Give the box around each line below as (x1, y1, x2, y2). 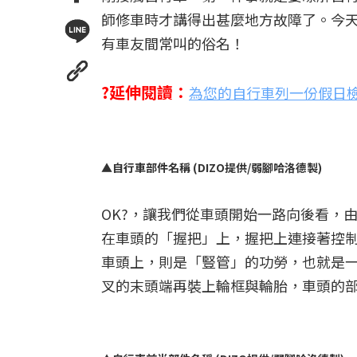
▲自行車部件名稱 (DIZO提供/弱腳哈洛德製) (101, 159, 322, 175)
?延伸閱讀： (101, 80, 189, 104)
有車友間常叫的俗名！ (101, 33, 245, 53)
